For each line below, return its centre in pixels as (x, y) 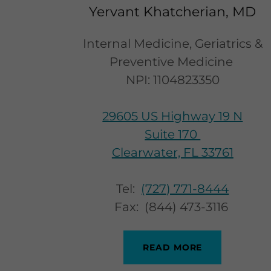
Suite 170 (173, 134)
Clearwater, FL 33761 (172, 152)
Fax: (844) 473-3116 (172, 207)
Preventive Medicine (172, 61)
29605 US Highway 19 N (173, 116)
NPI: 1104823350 (172, 80)
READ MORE (173, 247)
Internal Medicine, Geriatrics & (172, 43)
